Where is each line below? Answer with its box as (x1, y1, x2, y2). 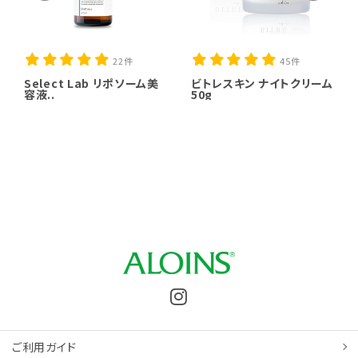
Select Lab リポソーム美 (24, 74, 159, 91)
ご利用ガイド (12, 338, 77, 355)
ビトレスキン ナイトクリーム (191, 74, 333, 91)
